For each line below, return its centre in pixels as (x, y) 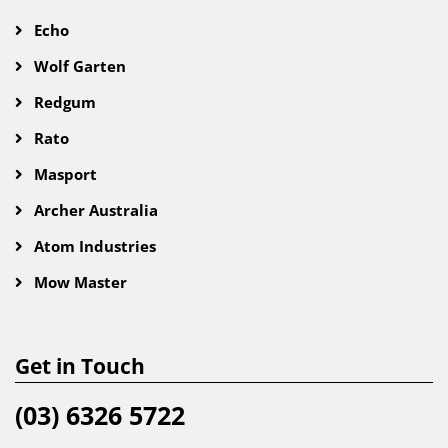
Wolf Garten (78, 66)
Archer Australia (94, 210)
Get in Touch (80, 366)
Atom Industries (93, 246)
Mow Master (78, 282)
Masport (63, 174)
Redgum (63, 102)
